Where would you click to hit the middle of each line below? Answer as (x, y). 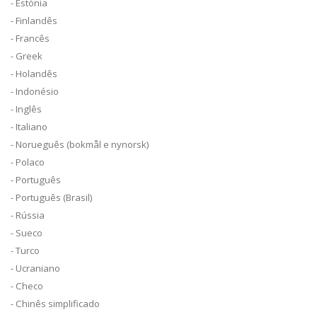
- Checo (27, 286)
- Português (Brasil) (52, 198)
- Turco (25, 251)
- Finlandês (34, 21)
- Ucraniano (35, 269)
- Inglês (26, 109)
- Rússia (28, 215)
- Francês (30, 39)
